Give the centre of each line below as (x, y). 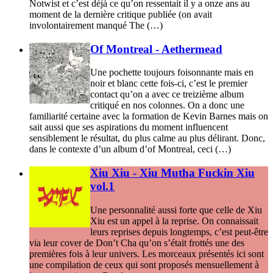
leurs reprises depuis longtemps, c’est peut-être (179, 232)
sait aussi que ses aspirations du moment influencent (129, 127)
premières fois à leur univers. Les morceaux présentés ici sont (147, 253)
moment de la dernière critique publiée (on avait (121, 14)
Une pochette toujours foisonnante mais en (172, 73)
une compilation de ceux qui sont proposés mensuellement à (144, 264)
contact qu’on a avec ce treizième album (167, 94)
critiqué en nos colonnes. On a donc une (167, 105)
